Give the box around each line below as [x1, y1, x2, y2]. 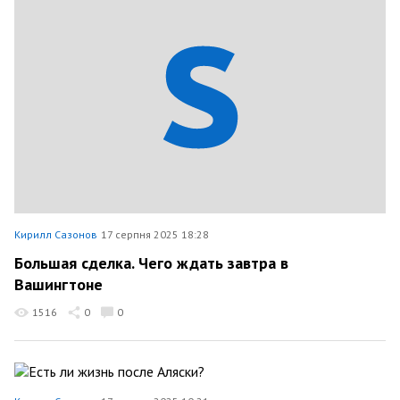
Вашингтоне [14, 273, 103, 295]
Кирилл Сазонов [14, 227, 97, 241]
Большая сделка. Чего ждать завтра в [14, 253, 288, 273]
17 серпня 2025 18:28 [101, 227, 209, 241]
